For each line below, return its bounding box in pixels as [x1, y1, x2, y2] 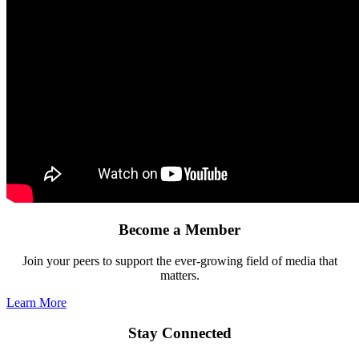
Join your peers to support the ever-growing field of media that [22, 253, 337, 268]
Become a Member [119, 220, 240, 238]
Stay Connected [127, 325, 232, 342]
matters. [159, 268, 200, 282]
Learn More [6, 295, 67, 309]
